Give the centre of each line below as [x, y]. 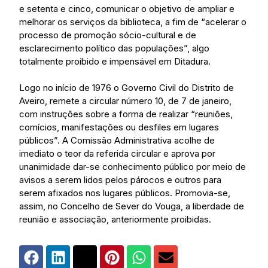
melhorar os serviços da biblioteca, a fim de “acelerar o [133, 22]
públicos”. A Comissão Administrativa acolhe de [117, 141]
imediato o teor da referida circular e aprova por [117, 154]
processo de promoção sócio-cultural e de [108, 35]
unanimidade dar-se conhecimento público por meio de [133, 167]
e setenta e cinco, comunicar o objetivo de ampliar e [127, 9]
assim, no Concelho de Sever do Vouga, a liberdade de [132, 206]
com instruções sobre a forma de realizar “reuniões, [126, 114]
